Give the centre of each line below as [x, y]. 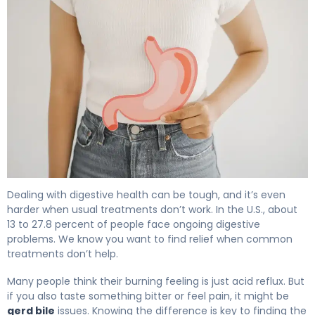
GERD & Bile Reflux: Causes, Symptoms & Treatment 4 [154, 185]
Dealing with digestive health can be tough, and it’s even [146, 194]
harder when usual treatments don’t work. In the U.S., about [152, 209]
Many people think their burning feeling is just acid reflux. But [156, 281]
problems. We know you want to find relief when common [150, 239]
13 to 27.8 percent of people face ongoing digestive [134, 224]
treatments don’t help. [63, 253]
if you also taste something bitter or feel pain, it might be [148, 296]
